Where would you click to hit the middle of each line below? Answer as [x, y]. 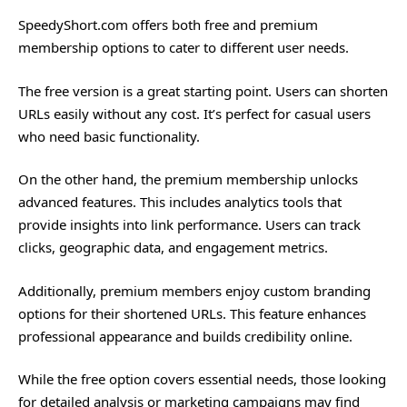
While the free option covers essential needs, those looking [202, 379]
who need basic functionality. [109, 136]
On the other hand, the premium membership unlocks [188, 179]
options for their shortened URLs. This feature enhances [192, 313]
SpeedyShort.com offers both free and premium [168, 25]
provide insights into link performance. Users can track [189, 224]
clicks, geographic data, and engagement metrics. [173, 247]
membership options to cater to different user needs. [184, 47]
